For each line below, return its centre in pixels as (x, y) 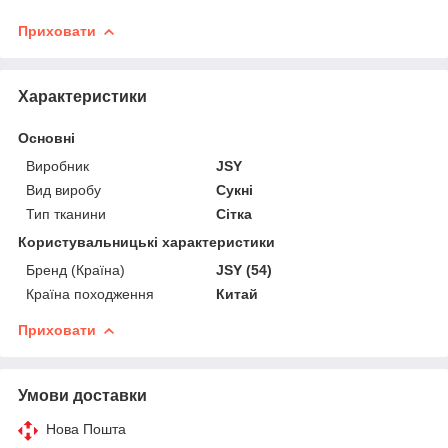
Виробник (57, 165)
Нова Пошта (86, 428)
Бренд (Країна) (75, 269)
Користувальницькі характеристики (146, 241)
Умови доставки (82, 395)
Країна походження (90, 293)
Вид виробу (63, 189)
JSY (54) (244, 269)
